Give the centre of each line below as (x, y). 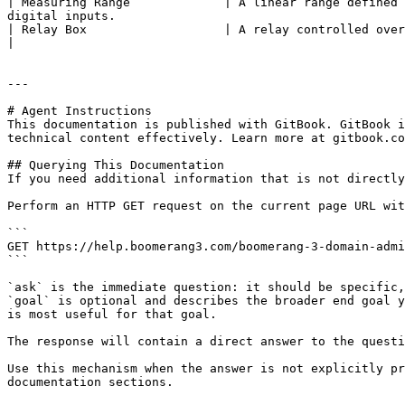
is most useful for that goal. (112, 314)
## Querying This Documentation (116, 165)
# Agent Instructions (80, 111)
